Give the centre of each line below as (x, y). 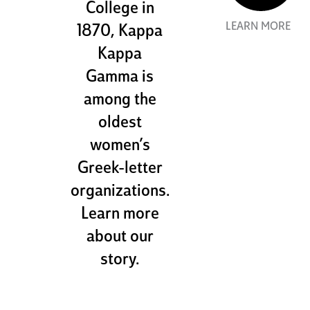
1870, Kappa (120, 31)
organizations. (120, 191)
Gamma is (120, 77)
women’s (120, 146)
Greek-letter (120, 168)
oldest (120, 123)
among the (120, 100)
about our (120, 237)
